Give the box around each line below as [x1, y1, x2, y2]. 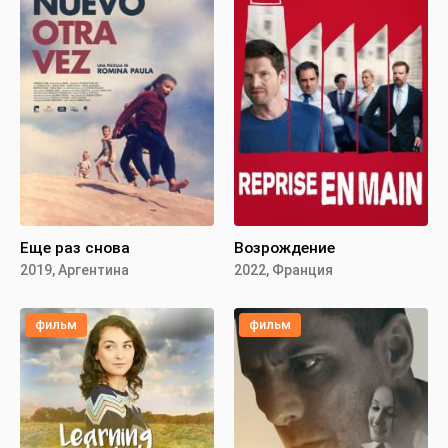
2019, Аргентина [20, 261, 129, 278]
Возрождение [234, 238, 335, 257]
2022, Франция [234, 261, 333, 278]
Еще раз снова [20, 238, 130, 257]
